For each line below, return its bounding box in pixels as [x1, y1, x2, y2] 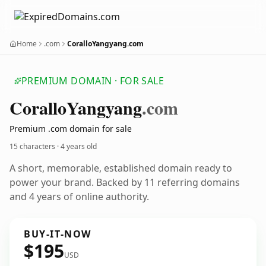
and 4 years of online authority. [9, 190, 149, 203]
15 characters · [9, 141, 61, 151]
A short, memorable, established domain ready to [9, 161, 232, 175]
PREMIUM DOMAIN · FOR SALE [21, 74, 164, 87]
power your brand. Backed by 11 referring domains [9, 176, 240, 189]
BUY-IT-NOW [24, 227, 91, 240]
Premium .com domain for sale [9, 123, 132, 134]
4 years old [61, 141, 97, 151]
